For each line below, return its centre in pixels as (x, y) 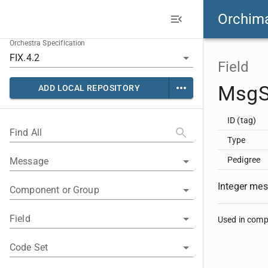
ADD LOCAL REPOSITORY (89, 88)
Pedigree (244, 160)
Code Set (29, 247)
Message (29, 161)
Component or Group (54, 190)
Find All (26, 133)
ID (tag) (242, 120)
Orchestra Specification (48, 43)
